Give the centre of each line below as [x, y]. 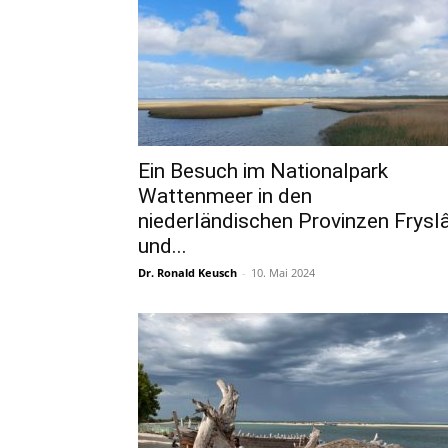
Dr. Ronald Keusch [187, 272]
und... [162, 246]
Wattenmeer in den [225, 196]
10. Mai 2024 [283, 272]
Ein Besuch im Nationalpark [263, 171]
